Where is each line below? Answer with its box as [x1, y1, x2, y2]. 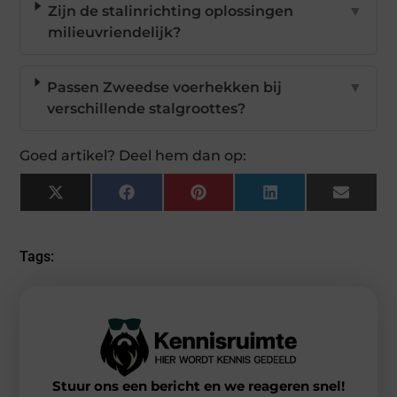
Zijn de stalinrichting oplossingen [47, 3, 293, 20]
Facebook [133, 190, 205, 207]
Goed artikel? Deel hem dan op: [19, 147, 247, 165]
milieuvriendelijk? [47, 24, 181, 42]
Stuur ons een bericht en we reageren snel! [52, 377, 345, 394]
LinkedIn [276, 190, 342, 207]
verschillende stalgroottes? [46, 100, 245, 118]
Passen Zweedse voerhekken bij [46, 79, 282, 97]
